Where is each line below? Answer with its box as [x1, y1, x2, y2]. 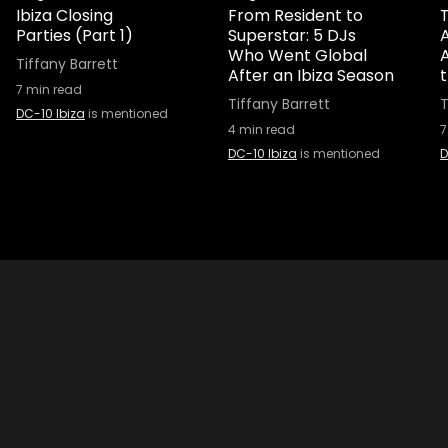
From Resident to [228, 4, 363, 27]
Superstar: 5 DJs [228, 24, 356, 47]
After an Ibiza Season [228, 64, 394, 87]
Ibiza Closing [16, 4, 113, 27]
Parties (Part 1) [16, 24, 133, 47]
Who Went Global [228, 44, 367, 67]
